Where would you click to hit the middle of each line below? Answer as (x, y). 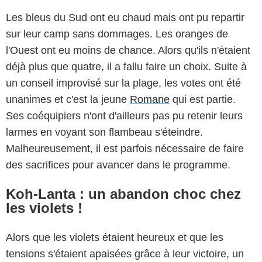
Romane (150, 100)
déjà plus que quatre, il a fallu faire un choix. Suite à (126, 67)
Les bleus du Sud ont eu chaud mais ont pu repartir (125, 18)
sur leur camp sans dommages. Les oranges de (117, 34)
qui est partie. (203, 100)
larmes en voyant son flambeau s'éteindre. (104, 132)
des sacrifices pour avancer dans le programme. (118, 165)
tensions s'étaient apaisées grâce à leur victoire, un (125, 254)
